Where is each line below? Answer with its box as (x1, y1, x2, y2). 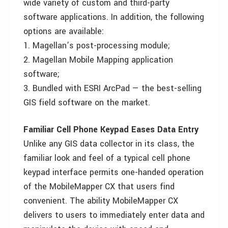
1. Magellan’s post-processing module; (23, 40, 170, 51)
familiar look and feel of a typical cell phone (23, 152, 190, 164)
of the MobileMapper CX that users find (23, 181, 175, 192)
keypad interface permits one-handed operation (23, 166, 204, 178)
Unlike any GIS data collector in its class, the (23, 138, 194, 150)
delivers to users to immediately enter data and (23, 209, 205, 221)
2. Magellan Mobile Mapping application (23, 54, 173, 66)
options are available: (23, 25, 104, 37)
